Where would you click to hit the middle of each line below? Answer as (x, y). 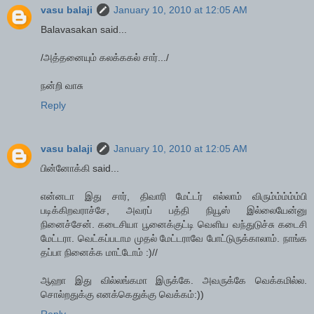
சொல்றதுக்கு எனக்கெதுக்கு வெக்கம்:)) (122, 295)
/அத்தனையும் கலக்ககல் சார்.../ (105, 58)
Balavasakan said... (84, 30)
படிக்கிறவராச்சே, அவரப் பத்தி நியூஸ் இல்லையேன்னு (174, 211)
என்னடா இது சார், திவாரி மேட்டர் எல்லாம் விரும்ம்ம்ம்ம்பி (174, 197)
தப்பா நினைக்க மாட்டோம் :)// (99, 253)
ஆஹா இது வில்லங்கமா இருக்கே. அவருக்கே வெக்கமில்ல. (174, 281)
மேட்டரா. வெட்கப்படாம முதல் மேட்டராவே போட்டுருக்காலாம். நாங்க (174, 239)
